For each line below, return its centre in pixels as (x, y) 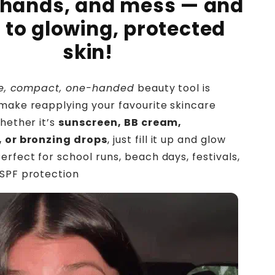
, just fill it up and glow (167, 140)
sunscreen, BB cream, (120, 123)
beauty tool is (174, 88)
